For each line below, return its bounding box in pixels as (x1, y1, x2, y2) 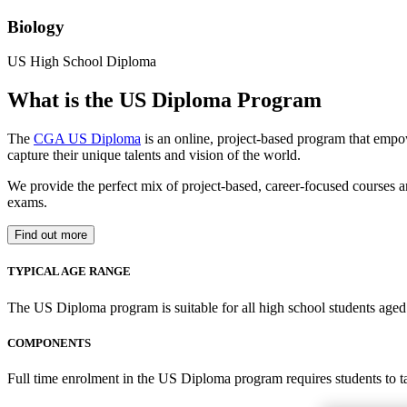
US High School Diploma (7, 54, 156, 70)
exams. (7, 194, 47, 211)
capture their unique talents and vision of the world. (7, 147, 301, 164)
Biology (7, 16, 65, 36)
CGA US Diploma (34, 131, 141, 147)
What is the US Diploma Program (7, 88, 322, 113)
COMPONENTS (7, 335, 91, 350)
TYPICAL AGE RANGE (7, 264, 131, 279)
